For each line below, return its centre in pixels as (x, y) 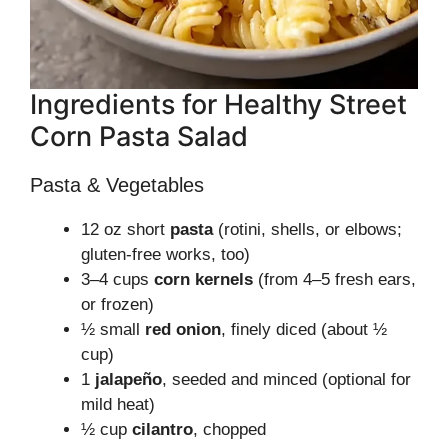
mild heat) (118, 404)
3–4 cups (117, 279)
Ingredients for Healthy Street (218, 104)
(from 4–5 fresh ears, (334, 279)
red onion (183, 329)
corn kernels (203, 279)
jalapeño (128, 379)
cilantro (162, 429)
